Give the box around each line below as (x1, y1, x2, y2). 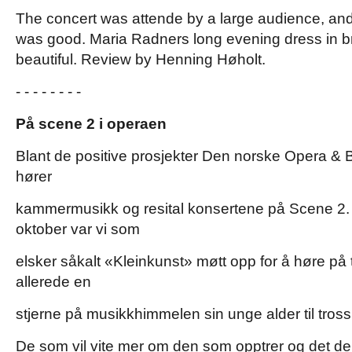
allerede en (16, 273, 91, 290)
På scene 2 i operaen (16, 115, 167, 132)
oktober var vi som (16, 221, 140, 237)
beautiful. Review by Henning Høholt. (16, 51, 266, 68)
